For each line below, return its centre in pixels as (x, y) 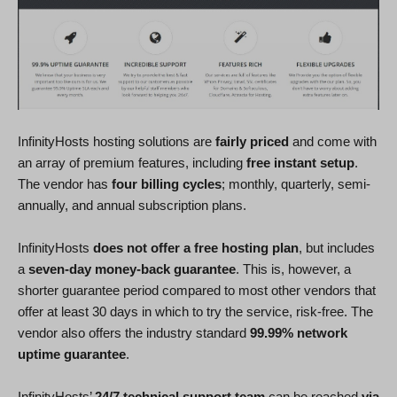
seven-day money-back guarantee (132, 269)
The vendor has (65, 183)
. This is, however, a (293, 269)
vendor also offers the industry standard (134, 332)
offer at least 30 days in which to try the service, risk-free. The (195, 311)
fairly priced (252, 141)
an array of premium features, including (132, 162)
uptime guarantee (72, 354)
